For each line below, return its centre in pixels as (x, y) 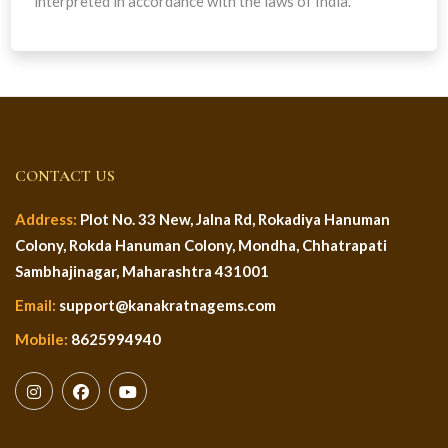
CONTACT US (65, 176)
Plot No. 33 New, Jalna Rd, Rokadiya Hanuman (233, 219)
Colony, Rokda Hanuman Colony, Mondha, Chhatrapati (201, 245)
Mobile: (41, 339)
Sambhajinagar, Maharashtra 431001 (142, 271)
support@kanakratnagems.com (166, 305)
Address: (46, 219)
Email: (35, 305)
